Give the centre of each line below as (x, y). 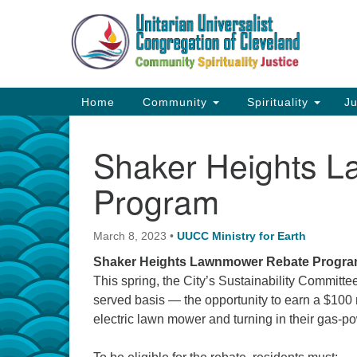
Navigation (111, 115)
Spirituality (278, 102)
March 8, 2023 (130, 236)
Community (175, 102)
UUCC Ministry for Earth (241, 236)
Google (189, 24)
